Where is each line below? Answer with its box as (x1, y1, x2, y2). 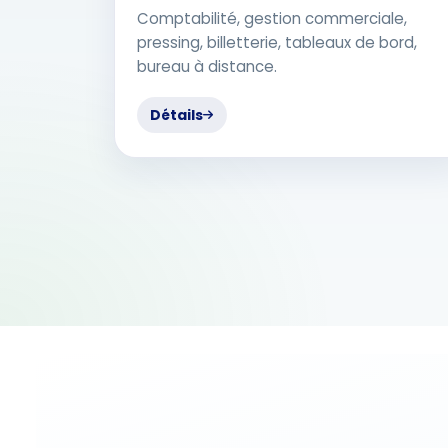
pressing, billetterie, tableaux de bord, (136, 31, 417, 53)
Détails (150, 105, 204, 126)
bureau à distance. (136, 55, 277, 77)
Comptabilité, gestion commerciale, (136, 7, 407, 29)
